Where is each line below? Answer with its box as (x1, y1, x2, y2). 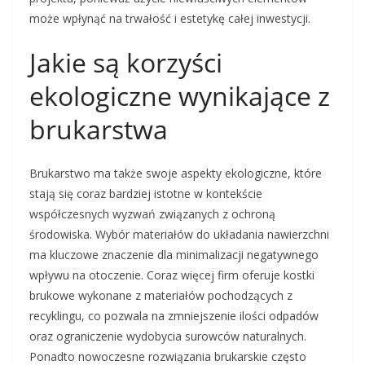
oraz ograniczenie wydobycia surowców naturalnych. (29, 328, 306, 345)
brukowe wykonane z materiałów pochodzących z (29, 288, 292, 304)
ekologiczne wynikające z (29, 78, 330, 114)
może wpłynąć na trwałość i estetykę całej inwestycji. (29, 11, 310, 27)
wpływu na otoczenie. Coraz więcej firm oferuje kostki (29, 267, 314, 284)
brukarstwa (29, 112, 168, 147)
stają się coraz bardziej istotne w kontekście (29, 186, 262, 202)
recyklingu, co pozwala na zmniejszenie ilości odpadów (29, 308, 319, 324)
